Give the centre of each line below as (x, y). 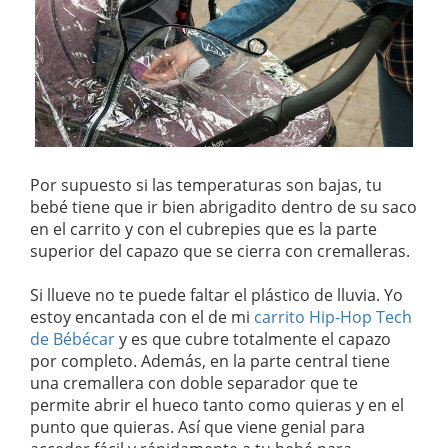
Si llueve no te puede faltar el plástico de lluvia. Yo (216, 294)
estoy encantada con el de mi (142, 316)
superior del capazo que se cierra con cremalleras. (220, 250)
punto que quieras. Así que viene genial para (197, 426)
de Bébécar (72, 338)
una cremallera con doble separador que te (194, 382)
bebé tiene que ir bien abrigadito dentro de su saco (223, 206)
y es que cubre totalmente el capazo (253, 338)
